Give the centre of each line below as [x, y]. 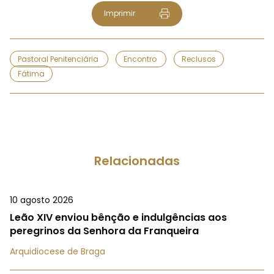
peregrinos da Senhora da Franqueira [104, 231]
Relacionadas [137, 161]
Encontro [141, 59]
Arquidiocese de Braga [57, 252]
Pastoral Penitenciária [59, 59]
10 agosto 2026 [42, 200]
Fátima [31, 74]
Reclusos [199, 59]
